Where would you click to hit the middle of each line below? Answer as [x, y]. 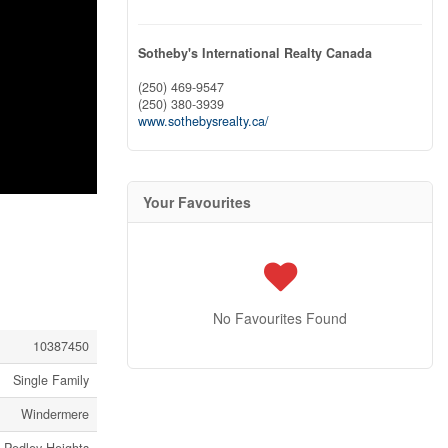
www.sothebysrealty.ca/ [203, 121]
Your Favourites [197, 202]
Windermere [55, 414]
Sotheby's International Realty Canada [255, 53]
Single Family [51, 380]
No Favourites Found [280, 318]
